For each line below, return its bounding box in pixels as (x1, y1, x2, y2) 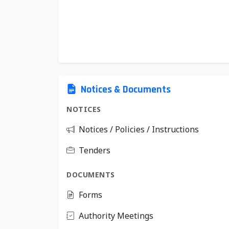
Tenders (79, 145, 110, 156)
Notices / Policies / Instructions (79, 124, 199, 135)
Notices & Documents (81, 83, 171, 96)
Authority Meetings (79, 210, 153, 221)
